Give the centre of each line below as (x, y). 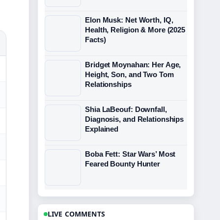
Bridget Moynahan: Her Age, (133, 65)
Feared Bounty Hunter (123, 164)
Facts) (96, 40)
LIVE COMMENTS (76, 214)
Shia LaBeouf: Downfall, (126, 109)
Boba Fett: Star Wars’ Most (130, 154)
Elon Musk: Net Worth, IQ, (129, 20)
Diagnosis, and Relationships (135, 119)
